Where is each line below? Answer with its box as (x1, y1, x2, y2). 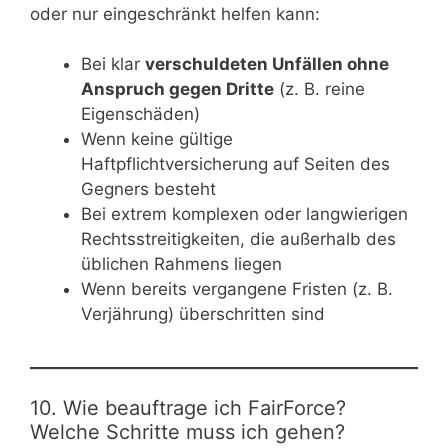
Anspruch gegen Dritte (81, 79, 274, 100)
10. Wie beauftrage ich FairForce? (30, 395, 346, 420)
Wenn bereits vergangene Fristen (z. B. (81, 279, 393, 300)
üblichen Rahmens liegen (81, 254, 282, 275)
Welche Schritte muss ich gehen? (30, 419, 345, 444)
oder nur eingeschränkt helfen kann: (30, 3, 320, 24)
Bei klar (81, 54, 145, 75)
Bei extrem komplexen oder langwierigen (81, 204, 408, 225)
